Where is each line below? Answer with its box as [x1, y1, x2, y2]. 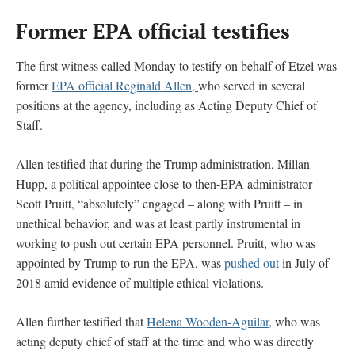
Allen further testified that [16, 312, 147, 330]
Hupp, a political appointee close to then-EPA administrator [16, 174, 312, 192]
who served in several [198, 76, 305, 94]
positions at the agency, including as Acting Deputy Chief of [16, 96, 317, 113]
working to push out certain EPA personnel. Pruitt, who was [16, 234, 315, 251]
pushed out [224, 254, 282, 271]
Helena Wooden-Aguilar [147, 312, 269, 330]
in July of [282, 254, 329, 271]
